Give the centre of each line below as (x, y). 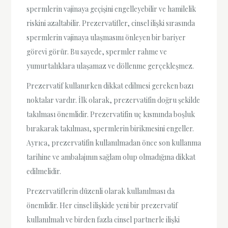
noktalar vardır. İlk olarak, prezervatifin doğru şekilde (113, 100)
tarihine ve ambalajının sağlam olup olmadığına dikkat (111, 157)
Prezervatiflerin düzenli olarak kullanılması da (101, 191)
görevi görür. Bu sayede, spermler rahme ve (97, 51)
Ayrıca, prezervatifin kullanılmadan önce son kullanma (114, 142)
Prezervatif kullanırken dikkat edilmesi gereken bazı (110, 85)
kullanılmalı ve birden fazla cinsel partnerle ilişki (103, 220)
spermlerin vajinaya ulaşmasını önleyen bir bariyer (106, 37)
